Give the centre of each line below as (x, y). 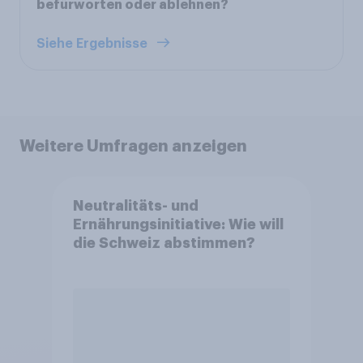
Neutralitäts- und (135, 206)
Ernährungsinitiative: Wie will (178, 225)
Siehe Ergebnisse (94, 43)
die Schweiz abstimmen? (164, 243)
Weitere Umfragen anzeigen (133, 145)
